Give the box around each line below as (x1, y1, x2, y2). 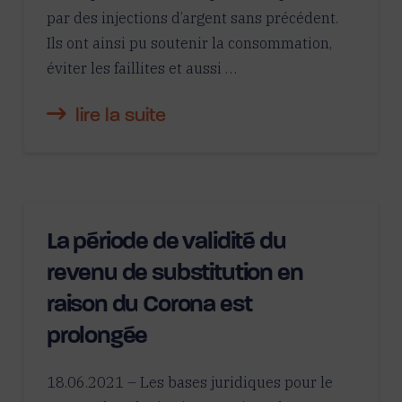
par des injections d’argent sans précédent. (46, 7, 338, 28)
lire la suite (74, 106, 166, 126)
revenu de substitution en (46, 261, 303, 286)
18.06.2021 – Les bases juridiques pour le (46, 371, 333, 392)
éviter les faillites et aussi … (46, 57, 237, 78)
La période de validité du (46, 230, 286, 255)
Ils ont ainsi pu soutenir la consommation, (46, 32, 332, 53)
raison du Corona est (46, 293, 252, 318)
